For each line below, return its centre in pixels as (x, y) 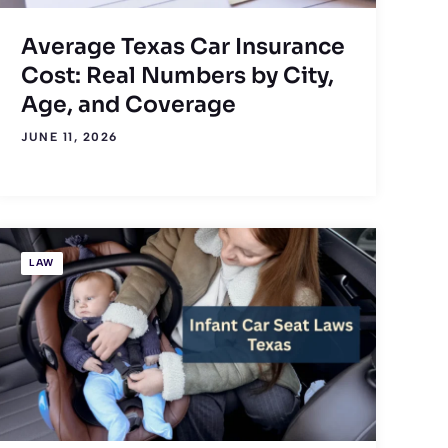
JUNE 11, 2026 (69, 136)
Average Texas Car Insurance (183, 46)
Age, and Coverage (129, 104)
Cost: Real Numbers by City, (178, 75)
